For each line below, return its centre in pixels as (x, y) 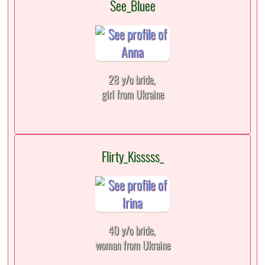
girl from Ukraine (132, 95)
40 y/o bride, (132, 231)
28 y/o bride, (132, 80)
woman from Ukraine (132, 245)
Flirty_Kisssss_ (132, 157)
